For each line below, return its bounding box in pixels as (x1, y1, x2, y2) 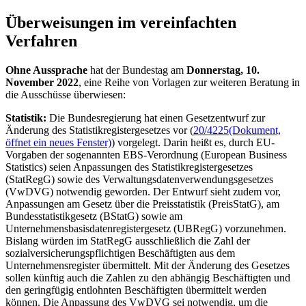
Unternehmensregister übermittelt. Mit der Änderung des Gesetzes (5, 259, 290, 271)
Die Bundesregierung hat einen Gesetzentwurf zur (46, 111, 265, 124)
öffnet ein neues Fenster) (5, 136, 111, 148)
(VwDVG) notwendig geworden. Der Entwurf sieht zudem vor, (5, 185, 281, 197)
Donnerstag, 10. (186, 64, 260, 76)
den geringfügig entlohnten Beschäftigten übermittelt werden (5, 283, 266, 296)
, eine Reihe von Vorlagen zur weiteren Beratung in (79, 76, 300, 88)
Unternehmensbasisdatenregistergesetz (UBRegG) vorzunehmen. (5, 222, 286, 234)
